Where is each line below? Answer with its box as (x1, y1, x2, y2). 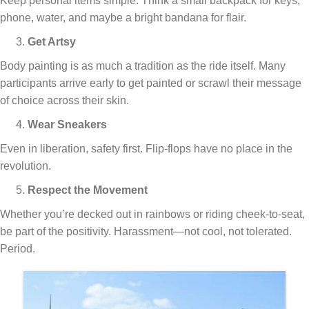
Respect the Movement (28, 183, 148, 196)
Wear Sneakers (28, 118, 107, 130)
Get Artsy (28, 35, 76, 48)
